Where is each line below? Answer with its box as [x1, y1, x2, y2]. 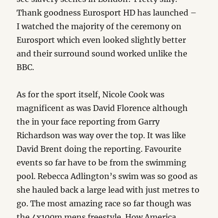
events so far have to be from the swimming [17, 157, 187, 167]
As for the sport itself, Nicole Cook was [17, 89, 165, 99]
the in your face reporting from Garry [17, 116, 160, 127]
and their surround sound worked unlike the [17, 48, 188, 58]
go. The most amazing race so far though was [17, 198, 192, 208]
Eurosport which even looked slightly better [17, 35, 186, 45]
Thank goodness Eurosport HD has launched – [17, 7, 197, 18]
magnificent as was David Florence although [17, 103, 188, 113]
